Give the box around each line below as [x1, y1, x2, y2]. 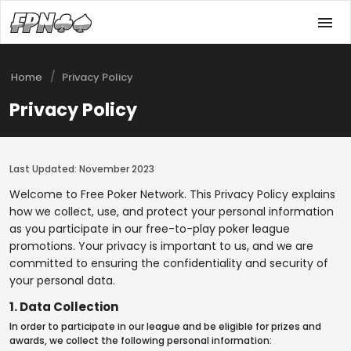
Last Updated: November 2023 [9, 162, 154, 175]
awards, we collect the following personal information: [9, 334, 272, 347]
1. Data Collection [9, 299, 118, 315]
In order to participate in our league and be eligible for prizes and [9, 320, 321, 333]
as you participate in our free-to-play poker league [9, 221, 290, 237]
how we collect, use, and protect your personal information [9, 204, 334, 219]
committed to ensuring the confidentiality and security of [9, 255, 328, 271]
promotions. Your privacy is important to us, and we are [9, 238, 313, 254]
